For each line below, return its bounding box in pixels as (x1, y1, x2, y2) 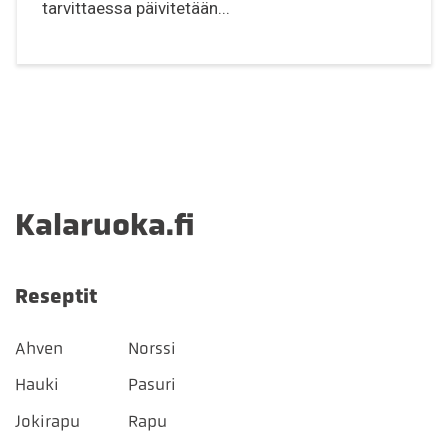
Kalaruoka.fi (15, 204, 195, 244)
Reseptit (15, 283, 97, 310)
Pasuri (127, 374, 176, 395)
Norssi (127, 337, 176, 358)
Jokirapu (15, 411, 80, 432)
